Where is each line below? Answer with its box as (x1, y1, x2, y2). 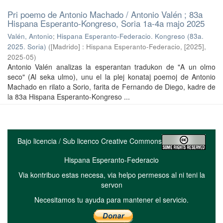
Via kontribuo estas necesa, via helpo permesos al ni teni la (18, 170, 205, 180)
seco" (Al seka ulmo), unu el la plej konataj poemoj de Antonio (7, 72, 216, 82)
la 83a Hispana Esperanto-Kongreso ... (7, 92, 130, 102)
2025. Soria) (7, 42, 46, 51)
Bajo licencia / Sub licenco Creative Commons (17, 136, 162, 146)
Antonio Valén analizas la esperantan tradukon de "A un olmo (7, 62, 216, 72)
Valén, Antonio (7, 31, 53, 41)
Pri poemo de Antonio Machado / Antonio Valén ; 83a (7, 8, 203, 20)
